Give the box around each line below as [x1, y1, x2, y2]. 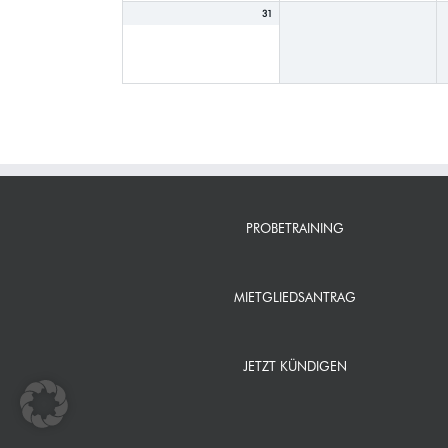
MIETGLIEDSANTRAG [234, 289, 357, 305]
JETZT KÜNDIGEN [243, 358, 348, 374]
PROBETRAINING [246, 220, 345, 236]
